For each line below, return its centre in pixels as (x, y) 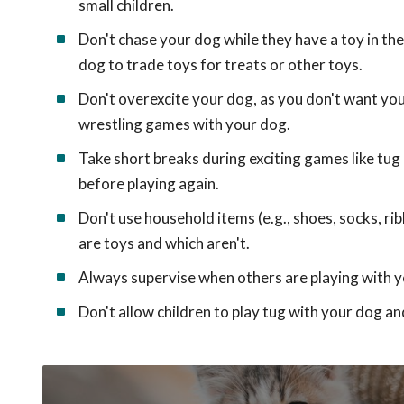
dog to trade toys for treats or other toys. (220, 64)
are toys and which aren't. (164, 243)
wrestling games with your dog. (184, 124)
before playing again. (149, 184)
